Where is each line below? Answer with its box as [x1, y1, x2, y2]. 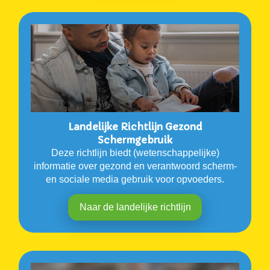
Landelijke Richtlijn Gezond [67, 121, 202, 133]
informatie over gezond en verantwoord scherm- [33, 161, 237, 172]
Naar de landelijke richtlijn [79, 202, 191, 213]
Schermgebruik [98, 134, 172, 146]
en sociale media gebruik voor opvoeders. [46, 174, 224, 185]
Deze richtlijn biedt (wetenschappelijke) [51, 148, 219, 159]
